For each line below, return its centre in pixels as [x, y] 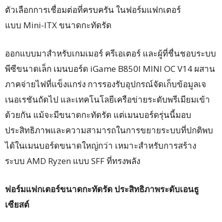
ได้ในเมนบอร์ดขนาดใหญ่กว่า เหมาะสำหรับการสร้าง [101, 145]
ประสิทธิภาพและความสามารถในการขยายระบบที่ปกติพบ [109, 130]
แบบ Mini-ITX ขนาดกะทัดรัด [58, 25]
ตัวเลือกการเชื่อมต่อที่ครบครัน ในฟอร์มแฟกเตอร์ [93, 9]
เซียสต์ [17, 204]
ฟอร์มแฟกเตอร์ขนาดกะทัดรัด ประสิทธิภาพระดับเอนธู [102, 189]
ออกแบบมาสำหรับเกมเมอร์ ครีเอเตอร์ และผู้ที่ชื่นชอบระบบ [111, 53]
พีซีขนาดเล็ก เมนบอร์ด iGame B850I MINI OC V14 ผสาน [110, 68]
